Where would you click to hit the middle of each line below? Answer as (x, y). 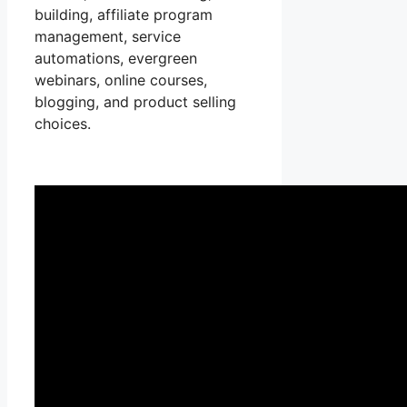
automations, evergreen (116, 59)
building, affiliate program (124, 15)
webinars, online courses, (121, 80)
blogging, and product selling (135, 102)
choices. (63, 124)
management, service (108, 37)
